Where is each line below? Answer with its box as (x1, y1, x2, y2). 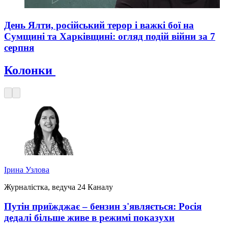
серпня (4, 42, 34, 53)
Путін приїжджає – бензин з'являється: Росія (4, 201, 202, 212)
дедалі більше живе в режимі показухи (4, 212, 175, 223)
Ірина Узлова (4, 165, 49, 174)
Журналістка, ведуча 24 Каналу (4, 182, 113, 191)
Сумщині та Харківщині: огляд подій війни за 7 (4, 31, 215, 42)
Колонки (4, 63, 55, 77)
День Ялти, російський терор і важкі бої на (4, 19, 194, 31)
